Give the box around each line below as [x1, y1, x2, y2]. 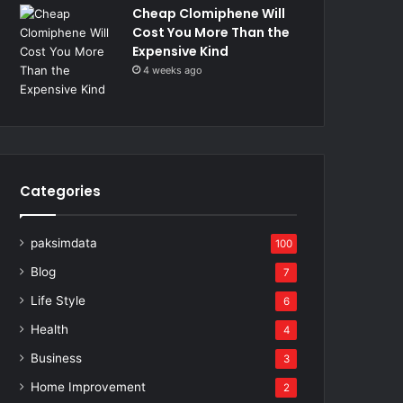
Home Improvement [31, 379, 147, 394]
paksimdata [31, 235, 98, 250]
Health [31, 321, 69, 336]
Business [31, 350, 83, 365]
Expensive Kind [132, 41, 229, 60]
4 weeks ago [143, 63, 203, 76]
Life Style [31, 292, 86, 308]
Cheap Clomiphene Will [132, 4, 286, 22]
